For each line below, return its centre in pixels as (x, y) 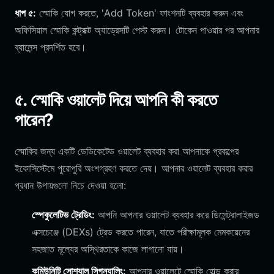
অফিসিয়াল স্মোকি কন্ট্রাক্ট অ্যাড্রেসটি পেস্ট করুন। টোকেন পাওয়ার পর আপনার (137, 30)
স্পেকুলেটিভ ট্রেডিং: (63, 215)
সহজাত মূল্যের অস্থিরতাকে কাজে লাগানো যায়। (108, 249)
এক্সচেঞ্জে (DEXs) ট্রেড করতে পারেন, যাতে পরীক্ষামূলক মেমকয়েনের (141, 232)
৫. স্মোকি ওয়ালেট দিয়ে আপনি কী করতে (116, 100)
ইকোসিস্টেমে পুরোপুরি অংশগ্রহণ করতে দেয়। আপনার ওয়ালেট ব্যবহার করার (134, 168)
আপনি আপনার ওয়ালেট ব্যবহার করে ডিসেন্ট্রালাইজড (177, 215)
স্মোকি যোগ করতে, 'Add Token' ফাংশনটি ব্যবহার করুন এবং (140, 13)
